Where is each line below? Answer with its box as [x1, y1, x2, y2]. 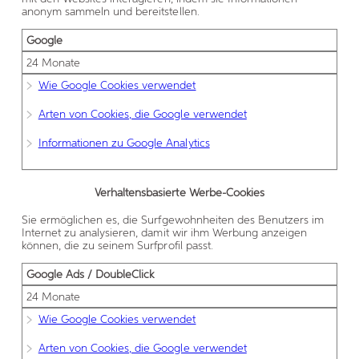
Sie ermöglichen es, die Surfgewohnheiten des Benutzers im [21, 213, 325, 227]
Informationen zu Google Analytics [38, 136, 210, 150]
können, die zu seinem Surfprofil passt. [21, 239, 213, 252]
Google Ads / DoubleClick [26, 268, 155, 281]
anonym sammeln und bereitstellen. [21, 5, 200, 18]
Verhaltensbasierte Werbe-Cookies [95, 185, 264, 199]
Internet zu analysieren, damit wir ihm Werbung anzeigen [21, 226, 308, 240]
